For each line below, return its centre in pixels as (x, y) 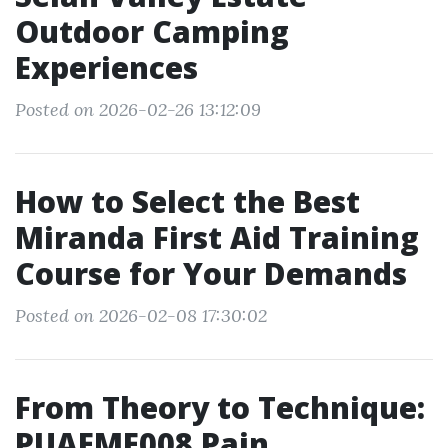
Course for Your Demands (211, 273)
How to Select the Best (187, 201)
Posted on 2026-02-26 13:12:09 (138, 109)
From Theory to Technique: (220, 407)
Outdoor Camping (152, 31)
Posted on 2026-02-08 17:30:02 (141, 315)
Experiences (106, 67)
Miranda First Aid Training (217, 237)
